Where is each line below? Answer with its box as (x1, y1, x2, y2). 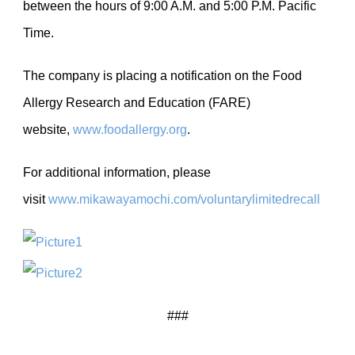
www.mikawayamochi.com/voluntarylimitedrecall (48, 193, 320, 206)
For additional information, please (23, 166, 211, 179)
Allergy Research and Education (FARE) (23, 96, 250, 109)
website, (23, 123, 73, 136)
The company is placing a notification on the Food (23, 69, 302, 82)
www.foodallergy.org (73, 123, 187, 136)
